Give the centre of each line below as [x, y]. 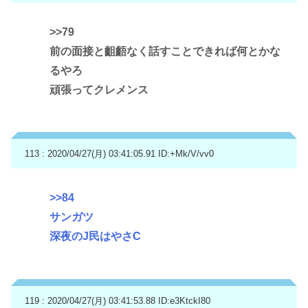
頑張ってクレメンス [99, 89]
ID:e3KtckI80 [184, 300]
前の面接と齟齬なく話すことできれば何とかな [165, 51]
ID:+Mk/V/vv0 [186, 154]
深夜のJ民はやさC [95, 236]
